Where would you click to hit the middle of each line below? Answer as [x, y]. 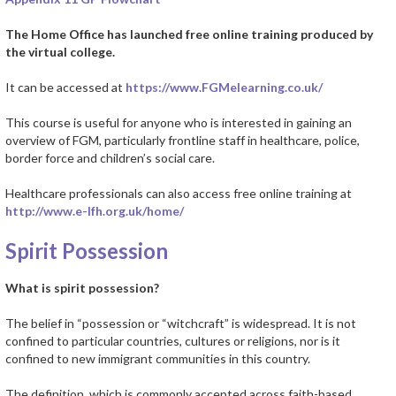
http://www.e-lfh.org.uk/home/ [95, 211]
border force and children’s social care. [110, 158]
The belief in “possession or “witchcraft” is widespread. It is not [181, 324]
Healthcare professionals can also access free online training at [179, 194]
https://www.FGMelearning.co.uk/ [224, 88]
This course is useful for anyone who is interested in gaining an [179, 123]
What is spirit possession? [82, 288]
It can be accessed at [65, 88]
